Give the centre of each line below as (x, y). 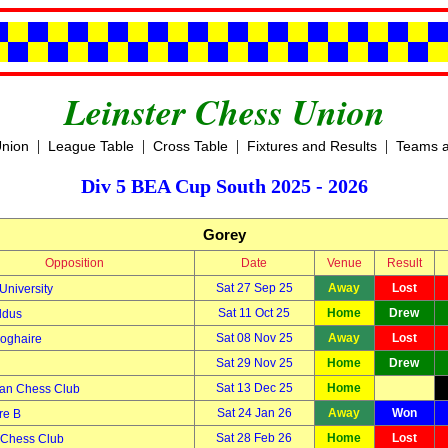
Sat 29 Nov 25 (254, 363)
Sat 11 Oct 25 (254, 313)
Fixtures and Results (311, 146)
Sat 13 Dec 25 (254, 388)
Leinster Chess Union (224, 111)
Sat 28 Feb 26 (254, 438)
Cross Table (190, 146)
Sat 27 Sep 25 (254, 288)
